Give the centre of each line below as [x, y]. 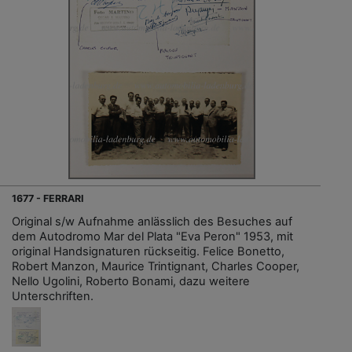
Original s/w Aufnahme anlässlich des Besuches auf [152, 222]
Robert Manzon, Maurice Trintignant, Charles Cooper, [156, 267]
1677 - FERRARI [48, 199]
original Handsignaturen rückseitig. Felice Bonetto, [148, 252]
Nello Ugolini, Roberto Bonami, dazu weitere [131, 282]
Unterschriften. [53, 297]
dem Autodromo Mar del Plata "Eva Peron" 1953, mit [152, 237]
